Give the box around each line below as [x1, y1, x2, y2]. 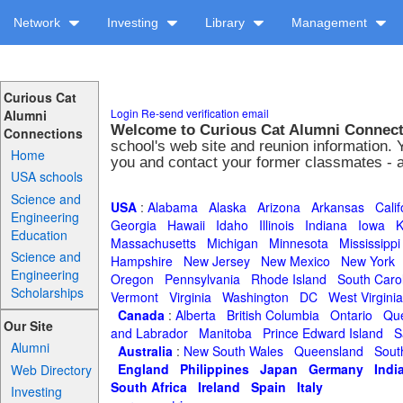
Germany [308, 360, 363, 378]
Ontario [329, 306, 372, 324]
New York [340, 252, 395, 270]
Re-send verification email [140, 105, 269, 121]
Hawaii [166, 216, 205, 234]
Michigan [206, 234, 258, 252]
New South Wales [183, 342, 283, 360]
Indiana [304, 216, 347, 234]
